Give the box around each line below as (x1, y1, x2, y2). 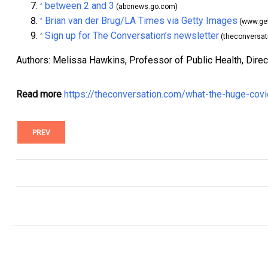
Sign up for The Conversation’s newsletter (45, 30, 219, 42)
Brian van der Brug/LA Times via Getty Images (45, 15, 237, 27)
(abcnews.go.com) (114, 2, 178, 11)
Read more (16, 89, 62, 100)
